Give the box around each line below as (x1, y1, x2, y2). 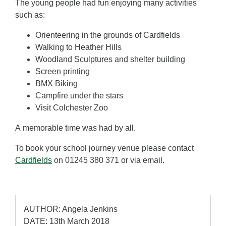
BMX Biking (35, 79, 78, 88)
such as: (15, 11, 45, 20)
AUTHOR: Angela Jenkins (24, 205, 118, 214)
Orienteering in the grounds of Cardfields (35, 31, 180, 40)
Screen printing (35, 67, 90, 76)
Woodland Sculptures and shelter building (35, 55, 185, 64)
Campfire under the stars (35, 91, 123, 100)
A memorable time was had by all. (15, 124, 136, 133)
